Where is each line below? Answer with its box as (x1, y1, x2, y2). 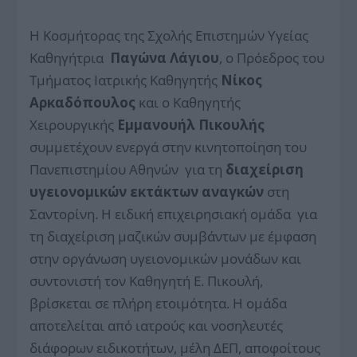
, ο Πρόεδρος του (219, 48, 325, 67)
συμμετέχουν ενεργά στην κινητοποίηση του (29, 137, 308, 156)
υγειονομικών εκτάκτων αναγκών (29, 182, 265, 201)
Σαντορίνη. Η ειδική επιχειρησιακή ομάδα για (29, 204, 318, 223)
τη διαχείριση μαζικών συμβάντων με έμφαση (29, 226, 317, 245)
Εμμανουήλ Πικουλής (117, 115, 265, 134)
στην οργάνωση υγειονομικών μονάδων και (29, 249, 302, 268)
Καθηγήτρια (29, 48, 111, 67)
